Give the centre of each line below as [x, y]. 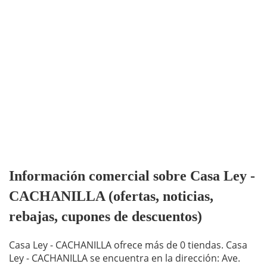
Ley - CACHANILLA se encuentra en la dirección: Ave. [125, 258]
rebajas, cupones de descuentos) [105, 217]
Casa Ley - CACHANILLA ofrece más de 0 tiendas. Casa [128, 245]
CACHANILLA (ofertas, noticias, [111, 196]
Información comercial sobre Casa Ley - [132, 176]
